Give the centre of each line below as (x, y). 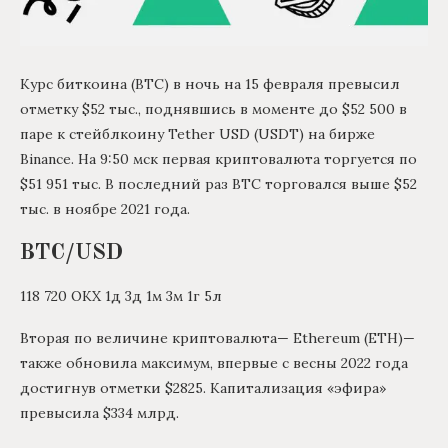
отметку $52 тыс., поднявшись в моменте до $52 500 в (213, 109)
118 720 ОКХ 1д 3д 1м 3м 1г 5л (121, 296)
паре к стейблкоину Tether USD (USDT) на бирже (197, 134)
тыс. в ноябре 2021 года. (105, 209)
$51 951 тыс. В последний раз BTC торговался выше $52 (218, 184)
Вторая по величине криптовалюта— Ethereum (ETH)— (217, 338)
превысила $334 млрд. (99, 413)
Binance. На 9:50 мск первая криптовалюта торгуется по (218, 159)
